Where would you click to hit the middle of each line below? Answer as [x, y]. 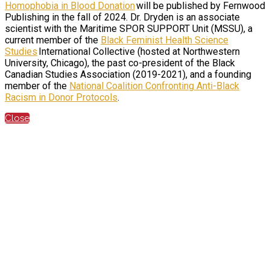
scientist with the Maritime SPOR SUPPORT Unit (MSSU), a [129, 28]
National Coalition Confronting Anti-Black [154, 86]
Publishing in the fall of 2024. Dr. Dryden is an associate [122, 17]
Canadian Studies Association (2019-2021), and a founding [128, 74]
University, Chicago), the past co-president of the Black [120, 63]
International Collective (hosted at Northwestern [139, 51]
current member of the [53, 40]
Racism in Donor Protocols [61, 97]
